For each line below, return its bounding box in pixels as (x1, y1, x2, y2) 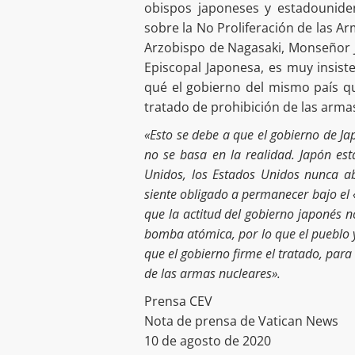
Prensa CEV (144, 292, 212, 310)
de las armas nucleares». (144, 264, 281, 282)
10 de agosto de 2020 (144, 331, 271, 349)
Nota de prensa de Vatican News (144, 311, 338, 330)
